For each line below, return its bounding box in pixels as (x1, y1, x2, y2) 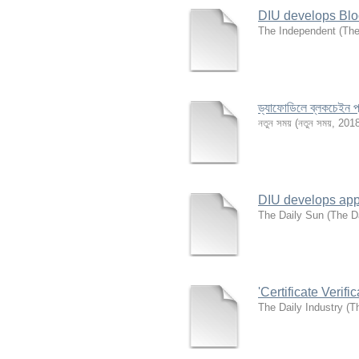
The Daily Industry (258, 301, 343, 313)
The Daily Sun (258, 209, 324, 221)
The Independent (258, 25, 336, 37)
